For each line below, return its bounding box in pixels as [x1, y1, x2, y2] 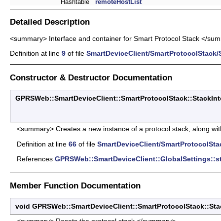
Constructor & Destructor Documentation [10, 72, 172, 82]
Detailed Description [10, 17, 90, 27]
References [17, 154, 55, 163]
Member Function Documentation [10, 180, 141, 190]
